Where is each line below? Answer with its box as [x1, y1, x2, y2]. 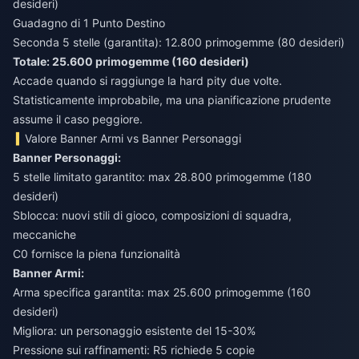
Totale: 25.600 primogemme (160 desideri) [13, 54, 249, 68]
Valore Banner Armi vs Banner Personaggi [25, 131, 242, 145]
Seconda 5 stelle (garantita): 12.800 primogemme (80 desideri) [13, 34, 345, 49]
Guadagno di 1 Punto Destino [13, 15, 165, 30]
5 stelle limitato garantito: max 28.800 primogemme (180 [13, 169, 312, 184]
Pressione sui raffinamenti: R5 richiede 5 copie [13, 342, 255, 357]
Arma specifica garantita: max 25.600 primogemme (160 [13, 284, 311, 299]
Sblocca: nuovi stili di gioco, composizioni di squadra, [13, 208, 292, 222]
